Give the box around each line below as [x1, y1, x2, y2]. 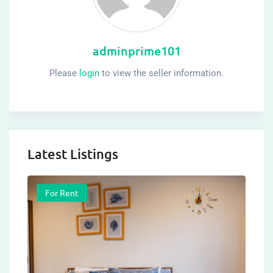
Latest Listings [27, 146, 118, 163]
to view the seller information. [99, 68, 224, 79]
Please [49, 68, 79, 79]
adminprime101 [92, 43, 181, 59]
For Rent [45, 187, 79, 199]
